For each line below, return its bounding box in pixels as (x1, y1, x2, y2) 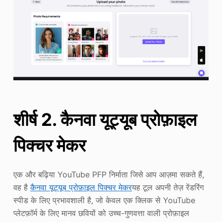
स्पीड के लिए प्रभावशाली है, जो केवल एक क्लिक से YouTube (13, 195, 195, 206)
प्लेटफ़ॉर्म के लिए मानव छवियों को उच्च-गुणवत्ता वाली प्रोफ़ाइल (13, 208, 189, 219)
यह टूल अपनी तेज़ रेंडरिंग (131, 182, 204, 193)
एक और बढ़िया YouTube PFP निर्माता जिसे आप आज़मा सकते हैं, (13, 169, 204, 180)
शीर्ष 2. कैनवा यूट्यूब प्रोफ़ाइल (13, 109, 197, 130)
